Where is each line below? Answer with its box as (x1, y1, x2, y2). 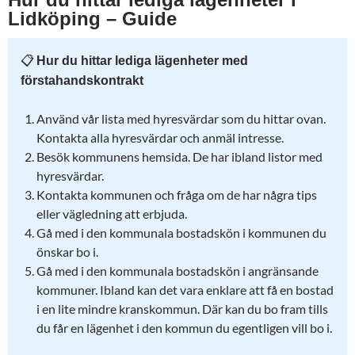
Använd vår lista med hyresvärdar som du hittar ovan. (36, 111, 326, 126)
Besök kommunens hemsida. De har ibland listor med (36, 149, 323, 164)
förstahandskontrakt (21, 74, 143, 87)
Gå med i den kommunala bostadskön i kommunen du (36, 225, 326, 240)
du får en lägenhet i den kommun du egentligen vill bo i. (36, 320, 332, 335)
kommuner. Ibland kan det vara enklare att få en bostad (36, 282, 334, 297)
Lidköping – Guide (8, 8, 177, 29)
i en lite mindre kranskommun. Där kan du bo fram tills (36, 301, 328, 316)
